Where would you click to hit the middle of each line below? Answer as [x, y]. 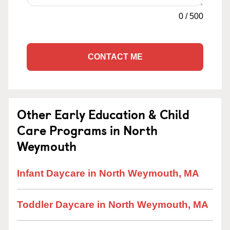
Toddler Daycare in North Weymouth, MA [113, 205]
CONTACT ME [115, 57]
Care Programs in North [87, 130]
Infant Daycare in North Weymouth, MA [108, 173]
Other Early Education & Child [103, 114]
